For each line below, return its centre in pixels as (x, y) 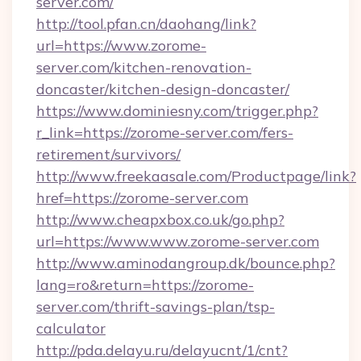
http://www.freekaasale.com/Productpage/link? (196, 176)
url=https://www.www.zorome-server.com (178, 241)
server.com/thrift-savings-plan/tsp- (156, 307)
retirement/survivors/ (108, 154)
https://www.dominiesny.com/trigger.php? (177, 111)
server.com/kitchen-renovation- (144, 67)
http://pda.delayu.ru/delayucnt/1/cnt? (162, 350)
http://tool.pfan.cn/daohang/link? (146, 24)
